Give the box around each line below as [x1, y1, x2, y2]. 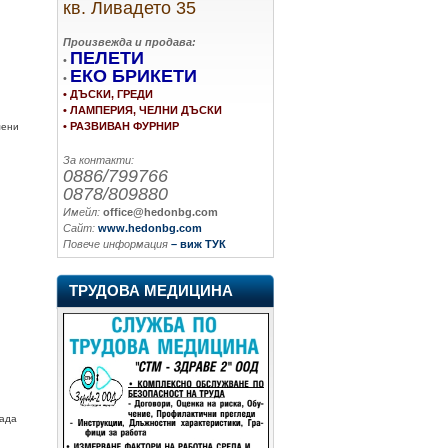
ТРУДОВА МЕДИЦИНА [69, 282, 233, 299]
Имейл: [63, 205, 100, 218]
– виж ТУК [171, 237, 226, 250]
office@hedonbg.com [103, 205, 218, 218]
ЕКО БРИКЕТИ [70, 65, 197, 86]
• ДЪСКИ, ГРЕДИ [63, 87, 153, 100]
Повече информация [63, 237, 168, 250]
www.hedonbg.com [98, 221, 202, 234]
